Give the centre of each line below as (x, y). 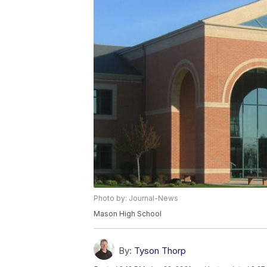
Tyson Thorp (160, 251)
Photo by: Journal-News (136, 198)
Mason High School (128, 214)
